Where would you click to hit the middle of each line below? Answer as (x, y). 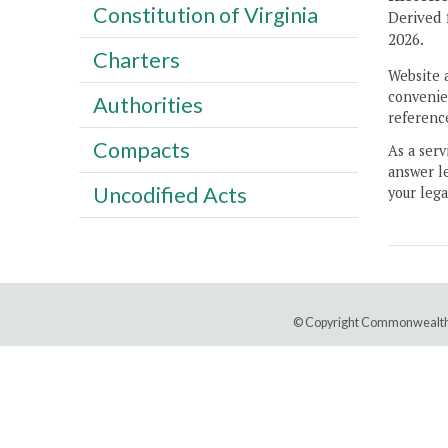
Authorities (147, 104)
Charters (136, 59)
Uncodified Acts (169, 194)
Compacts (141, 149)
